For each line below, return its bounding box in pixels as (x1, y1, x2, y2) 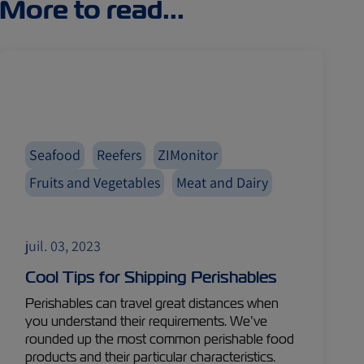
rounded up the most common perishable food (25, 331, 295, 348)
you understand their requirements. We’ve (25, 313, 268, 330)
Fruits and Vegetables (29, 173, 161, 192)
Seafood (29, 145, 81, 164)
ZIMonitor (158, 145, 219, 164)
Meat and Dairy (176, 173, 269, 192)
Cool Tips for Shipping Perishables (25, 266, 278, 288)
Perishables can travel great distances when (25, 295, 279, 312)
